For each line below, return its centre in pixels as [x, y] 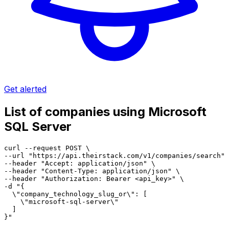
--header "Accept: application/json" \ [80, 163]
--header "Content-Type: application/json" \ [92, 171]
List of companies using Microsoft [105, 111]
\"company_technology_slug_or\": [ [76, 194]
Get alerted [25, 89]
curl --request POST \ [47, 148]
